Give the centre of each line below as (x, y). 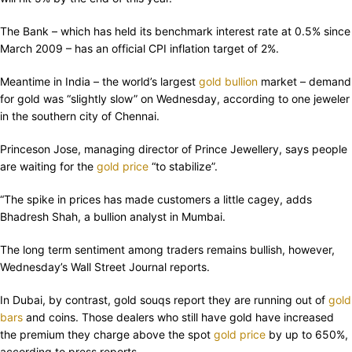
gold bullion (228, 82)
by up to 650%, (307, 335)
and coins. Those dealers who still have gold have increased (178, 317)
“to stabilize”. (183, 167)
